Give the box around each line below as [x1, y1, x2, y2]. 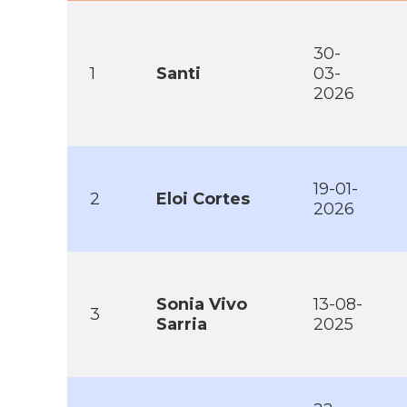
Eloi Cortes [156, 189, 250, 209]
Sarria [156, 314, 207, 334]
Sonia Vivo [156, 294, 247, 314]
